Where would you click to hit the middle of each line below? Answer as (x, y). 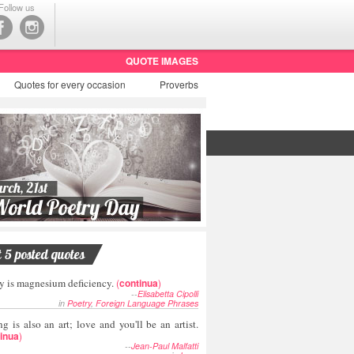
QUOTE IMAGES (162, 61)
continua (139, 283)
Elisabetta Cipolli (168, 294)
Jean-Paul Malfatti (165, 346)
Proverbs (179, 84)
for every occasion (87, 84)
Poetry (79, 303)
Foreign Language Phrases (147, 303)
